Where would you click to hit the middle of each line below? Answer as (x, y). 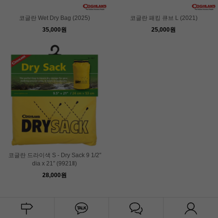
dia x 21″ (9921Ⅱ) (54, 163)
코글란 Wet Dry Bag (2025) (54, 18)
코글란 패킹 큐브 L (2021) (163, 18)
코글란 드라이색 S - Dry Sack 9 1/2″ (54, 155)
